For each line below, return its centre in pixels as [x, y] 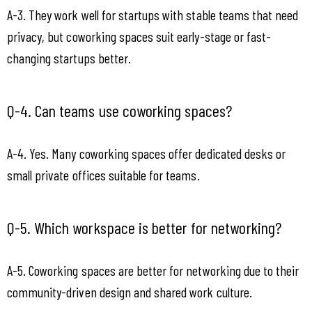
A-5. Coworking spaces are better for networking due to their [153, 271]
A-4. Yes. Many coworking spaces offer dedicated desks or [147, 154]
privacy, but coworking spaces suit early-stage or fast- [139, 37]
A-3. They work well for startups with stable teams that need [153, 15]
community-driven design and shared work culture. [130, 292]
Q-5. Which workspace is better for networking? [144, 227]
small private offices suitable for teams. [103, 175]
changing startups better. [69, 58]
